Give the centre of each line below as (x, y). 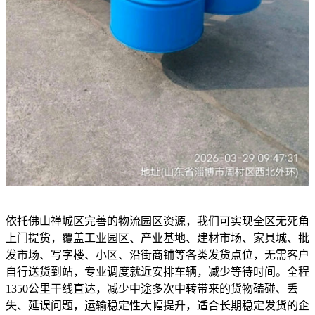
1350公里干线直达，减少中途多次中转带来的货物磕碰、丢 (152, 288)
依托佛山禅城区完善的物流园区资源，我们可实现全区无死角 (157, 221)
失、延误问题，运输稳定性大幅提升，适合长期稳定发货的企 (157, 305)
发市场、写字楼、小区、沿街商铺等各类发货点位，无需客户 (157, 255)
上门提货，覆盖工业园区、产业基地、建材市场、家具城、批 (157, 238)
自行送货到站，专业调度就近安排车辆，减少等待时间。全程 (157, 271)
